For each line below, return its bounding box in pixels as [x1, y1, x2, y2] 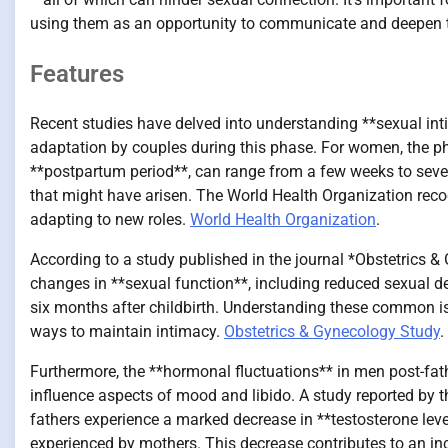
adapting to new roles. [30, 209, 190, 229]
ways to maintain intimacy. [30, 321, 224, 341]
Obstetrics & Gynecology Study [224, 321, 440, 341]
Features [30, 59, 124, 88]
